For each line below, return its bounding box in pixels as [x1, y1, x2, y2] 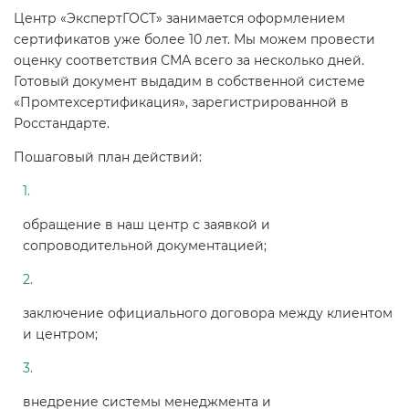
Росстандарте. [14, 115, 110, 132]
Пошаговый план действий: [14, 149, 202, 166]
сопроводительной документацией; [23, 237, 267, 255]
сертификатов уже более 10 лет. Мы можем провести [14, 31, 375, 48]
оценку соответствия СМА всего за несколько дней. [14, 52, 364, 69]
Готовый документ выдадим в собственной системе [14, 73, 365, 90]
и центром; [23, 326, 98, 343]
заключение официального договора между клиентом [23, 305, 393, 322]
